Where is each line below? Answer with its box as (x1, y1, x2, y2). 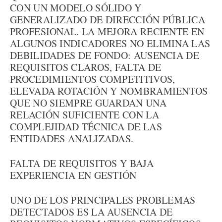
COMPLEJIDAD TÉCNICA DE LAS (10, 120, 162, 133)
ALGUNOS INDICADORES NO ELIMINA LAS (10, 37, 211, 50)
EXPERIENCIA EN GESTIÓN (10, 168, 137, 182)
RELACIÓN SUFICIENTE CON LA (10, 108, 159, 121)
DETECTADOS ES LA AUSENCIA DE (10, 205, 173, 219)
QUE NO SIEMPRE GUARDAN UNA (10, 96, 166, 110)
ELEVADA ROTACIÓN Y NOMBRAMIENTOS (10, 84, 208, 98)
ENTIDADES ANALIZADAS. (10, 132, 134, 145)
